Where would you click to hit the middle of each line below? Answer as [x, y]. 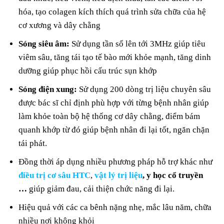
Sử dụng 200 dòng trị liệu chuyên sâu [144, 89]
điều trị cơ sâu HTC [55, 175]
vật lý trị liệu [119, 175]
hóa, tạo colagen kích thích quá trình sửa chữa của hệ [112, 11]
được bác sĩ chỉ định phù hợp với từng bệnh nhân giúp [114, 102]
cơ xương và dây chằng [60, 25]
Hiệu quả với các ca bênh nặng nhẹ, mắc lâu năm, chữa [115, 207]
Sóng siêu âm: [44, 43]
